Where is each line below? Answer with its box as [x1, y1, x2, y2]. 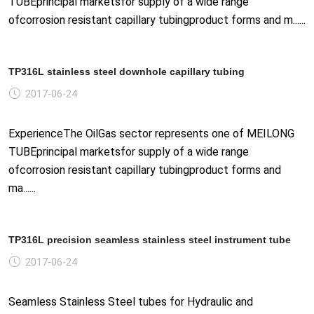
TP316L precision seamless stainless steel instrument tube [8, 233, 291, 245]
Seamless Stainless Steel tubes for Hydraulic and [8, 294, 253, 308]
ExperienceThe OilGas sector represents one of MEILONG [8, 126, 294, 140]
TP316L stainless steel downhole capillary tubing [8, 65, 245, 77]
